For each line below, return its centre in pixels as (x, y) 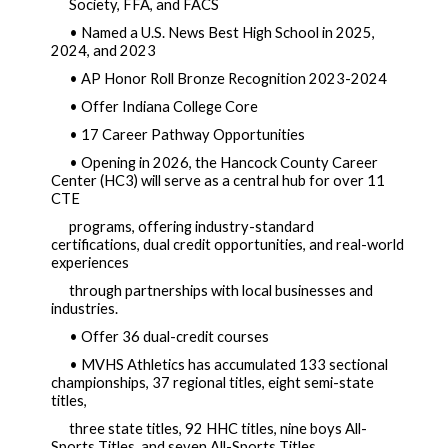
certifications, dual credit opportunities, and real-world (227, 245)
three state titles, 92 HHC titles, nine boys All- (218, 429)
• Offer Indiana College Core (163, 107)
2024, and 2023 (103, 51)
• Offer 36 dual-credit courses (169, 337)
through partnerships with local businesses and (221, 291)
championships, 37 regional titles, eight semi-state (212, 383)
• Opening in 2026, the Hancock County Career (223, 163)
